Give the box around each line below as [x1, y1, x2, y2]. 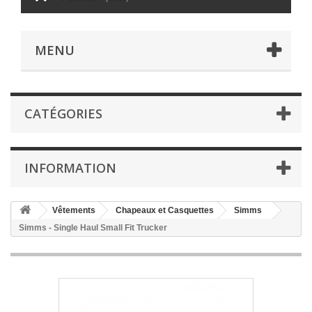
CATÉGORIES [24, 105, 102, 123]
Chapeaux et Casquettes [116, 205, 214, 216]
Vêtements [52, 205, 95, 216]
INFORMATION [24, 159, 116, 177]
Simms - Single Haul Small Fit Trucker [19, 223, 167, 233]
